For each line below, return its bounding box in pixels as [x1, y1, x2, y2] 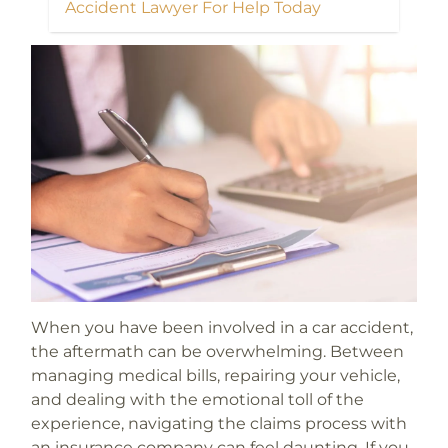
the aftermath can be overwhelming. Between [30, 341, 404, 361]
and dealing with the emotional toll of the [30, 389, 364, 409]
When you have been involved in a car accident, [30, 317, 413, 337]
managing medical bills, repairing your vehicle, [30, 365, 400, 385]
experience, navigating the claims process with [30, 413, 407, 433]
